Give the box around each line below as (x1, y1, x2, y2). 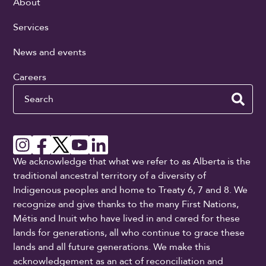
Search (12, 84, 43, 97)
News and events (13, 46, 87, 59)
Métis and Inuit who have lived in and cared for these (13, 212, 240, 226)
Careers (13, 71, 47, 84)
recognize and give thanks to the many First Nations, (13, 198, 239, 211)
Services (13, 21, 49, 34)
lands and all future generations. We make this (13, 240, 211, 254)
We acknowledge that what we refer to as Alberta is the (13, 155, 251, 169)
